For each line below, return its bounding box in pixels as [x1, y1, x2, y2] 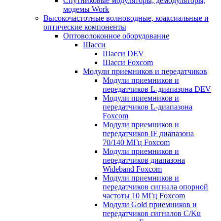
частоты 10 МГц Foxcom [103, 191, 185, 200]
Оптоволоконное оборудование [63, 32, 169, 40]
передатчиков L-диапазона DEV [103, 85, 211, 93]
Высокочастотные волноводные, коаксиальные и [43, 14, 209, 22]
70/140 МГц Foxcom [103, 138, 170, 147]
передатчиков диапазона [103, 156, 185, 164]
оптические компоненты [43, 23, 126, 31]
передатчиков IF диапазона [103, 129, 194, 138]
